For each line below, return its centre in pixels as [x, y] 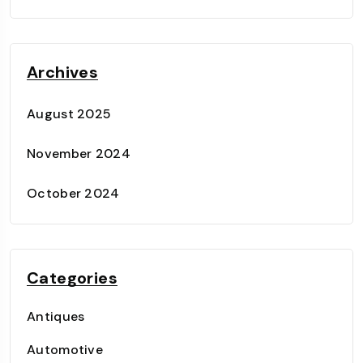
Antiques [56, 316]
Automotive [65, 350]
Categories [72, 278]
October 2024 [73, 193]
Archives [63, 72]
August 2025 [69, 114]
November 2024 [79, 154]
